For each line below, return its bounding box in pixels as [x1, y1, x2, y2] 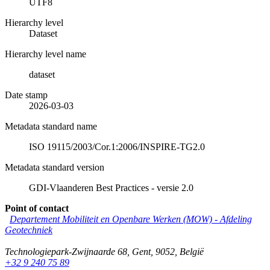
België [180, 246, 204, 257]
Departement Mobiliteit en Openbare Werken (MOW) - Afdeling [10, 213, 252, 224]
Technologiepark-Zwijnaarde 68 [5, 246, 127, 257]
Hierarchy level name [5, 48, 86, 59]
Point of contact [5, 202, 69, 213]
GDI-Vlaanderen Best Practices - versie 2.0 [29, 182, 193, 193]
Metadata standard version [5, 162, 104, 172]
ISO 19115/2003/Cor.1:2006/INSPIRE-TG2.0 [29, 141, 205, 152]
